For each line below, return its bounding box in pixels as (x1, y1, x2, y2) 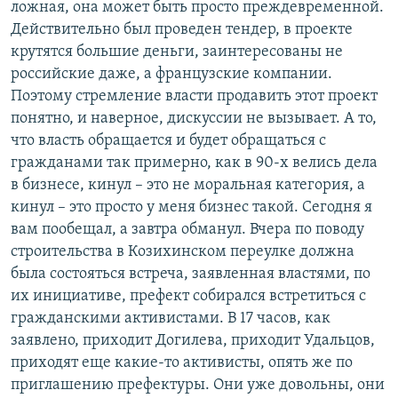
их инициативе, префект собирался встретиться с (11, 288, 366, 306)
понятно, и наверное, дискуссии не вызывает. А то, (11, 110, 377, 128)
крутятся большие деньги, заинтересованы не (11, 44, 343, 61)
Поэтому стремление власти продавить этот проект (11, 88, 378, 106)
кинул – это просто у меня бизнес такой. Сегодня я (11, 199, 372, 217)
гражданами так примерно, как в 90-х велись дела (11, 155, 378, 172)
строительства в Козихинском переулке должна (11, 243, 354, 261)
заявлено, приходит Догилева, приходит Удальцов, (11, 332, 375, 350)
